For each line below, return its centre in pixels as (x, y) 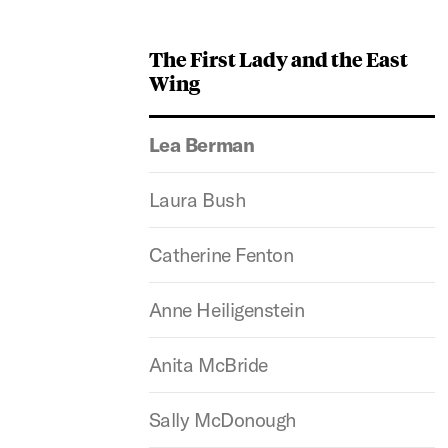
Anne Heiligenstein (226, 309)
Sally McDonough (222, 419)
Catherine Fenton (221, 254)
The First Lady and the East (278, 58)
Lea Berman (201, 144)
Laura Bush (197, 199)
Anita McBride (208, 364)
